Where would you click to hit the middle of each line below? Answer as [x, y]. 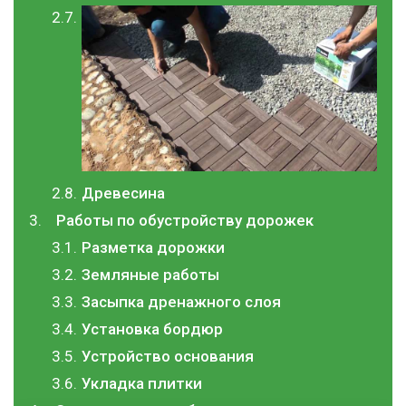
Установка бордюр [152, 329]
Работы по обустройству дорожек [185, 221]
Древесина [123, 193]
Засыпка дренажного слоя [181, 302]
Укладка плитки [142, 384]
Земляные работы [150, 275]
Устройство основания [168, 357]
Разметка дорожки [153, 248]
